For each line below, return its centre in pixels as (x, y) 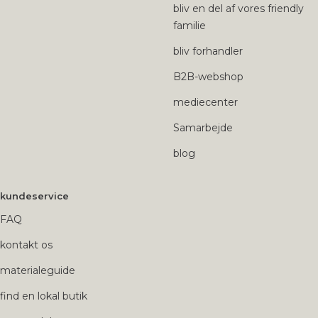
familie (190, 25)
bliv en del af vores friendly (238, 8)
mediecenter (205, 102)
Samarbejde (203, 127)
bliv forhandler (208, 51)
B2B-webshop (208, 76)
